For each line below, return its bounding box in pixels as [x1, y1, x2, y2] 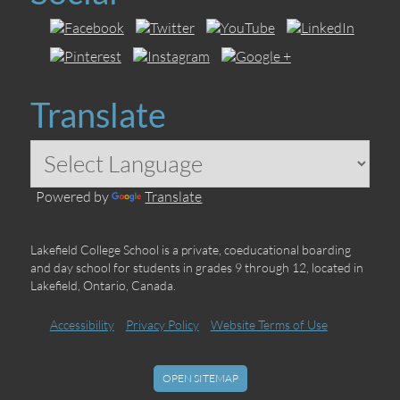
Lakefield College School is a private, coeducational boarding [30, 241, 352, 257]
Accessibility [49, 316, 114, 332]
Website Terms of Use [210, 316, 328, 332]
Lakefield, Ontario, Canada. [30, 277, 177, 293]
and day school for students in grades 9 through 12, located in [30, 259, 364, 275]
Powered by [30, 187, 112, 204]
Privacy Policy [125, 316, 199, 332]
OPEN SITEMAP [162, 371, 238, 386]
